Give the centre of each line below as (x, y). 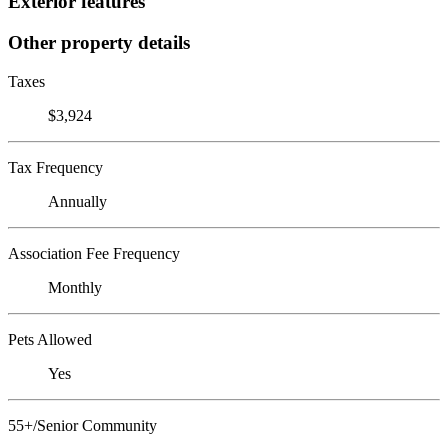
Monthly (75, 287)
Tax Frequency (55, 167)
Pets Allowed (50, 339)
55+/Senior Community (82, 425)
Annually (77, 201)
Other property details (99, 42)
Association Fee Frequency (94, 253)
